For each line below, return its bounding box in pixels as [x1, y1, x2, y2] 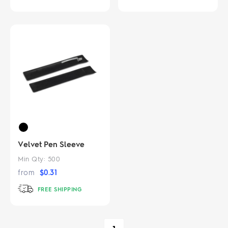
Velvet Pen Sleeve [18, 138, 84, 149]
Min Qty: [18, 154, 48, 163]
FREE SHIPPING [36, 185, 81, 193]
